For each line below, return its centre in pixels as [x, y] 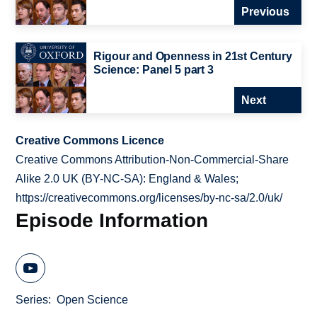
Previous [265, 12]
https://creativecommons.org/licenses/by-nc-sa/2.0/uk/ [149, 198]
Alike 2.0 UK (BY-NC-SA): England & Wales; [127, 179]
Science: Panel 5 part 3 [154, 70]
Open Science [93, 299]
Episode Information [112, 220]
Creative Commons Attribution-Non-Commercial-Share [152, 160]
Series [32, 299]
